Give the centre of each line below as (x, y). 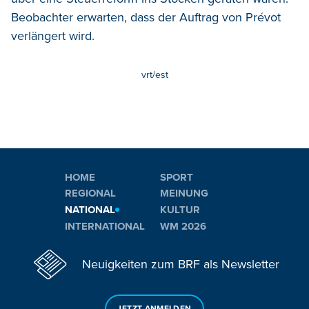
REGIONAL (90, 193)
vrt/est (154, 74)
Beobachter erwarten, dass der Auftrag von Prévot (146, 17)
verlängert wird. (53, 36)
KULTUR (180, 209)
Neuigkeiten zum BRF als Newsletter (181, 265)
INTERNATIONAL (105, 226)
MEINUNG (184, 193)
